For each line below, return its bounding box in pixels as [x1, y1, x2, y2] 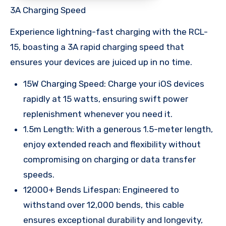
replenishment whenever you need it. [23, 108, 173, 119]
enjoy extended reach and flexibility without [23, 139, 201, 149]
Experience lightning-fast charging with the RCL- [10, 26, 208, 37]
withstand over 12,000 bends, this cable [23, 199, 184, 210]
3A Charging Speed [10, 5, 86, 15]
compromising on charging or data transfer [23, 154, 196, 164]
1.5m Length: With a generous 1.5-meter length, [23, 124, 213, 134]
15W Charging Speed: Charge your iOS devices [23, 78, 204, 89]
